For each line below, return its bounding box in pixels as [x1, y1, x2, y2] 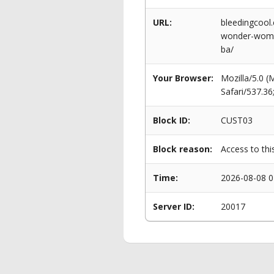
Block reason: [153, 143, 212, 155]
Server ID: [153, 201, 194, 212]
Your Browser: [153, 72, 213, 84]
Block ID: [153, 114, 190, 126]
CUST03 [221, 114, 253, 126]
